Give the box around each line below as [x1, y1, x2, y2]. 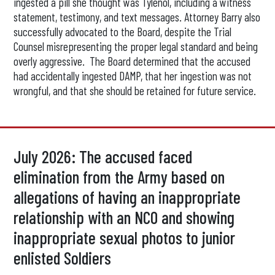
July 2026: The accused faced [14, 146, 193, 167]
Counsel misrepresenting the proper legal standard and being [14, 39, 258, 53]
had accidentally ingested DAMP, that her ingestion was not [14, 69, 252, 83]
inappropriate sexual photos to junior [14, 227, 236, 248]
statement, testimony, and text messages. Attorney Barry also [14, 10, 261, 24]
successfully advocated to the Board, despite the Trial [14, 25, 232, 39]
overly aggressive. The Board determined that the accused [14, 54, 251, 68]
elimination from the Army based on [14, 166, 225, 187]
